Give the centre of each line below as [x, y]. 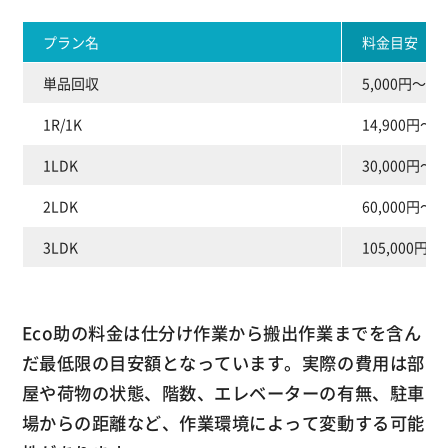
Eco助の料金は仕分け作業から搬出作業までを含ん [221, 332]
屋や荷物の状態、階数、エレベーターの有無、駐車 [223, 392]
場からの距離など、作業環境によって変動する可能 [223, 422]
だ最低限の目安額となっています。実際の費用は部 [223, 362]
